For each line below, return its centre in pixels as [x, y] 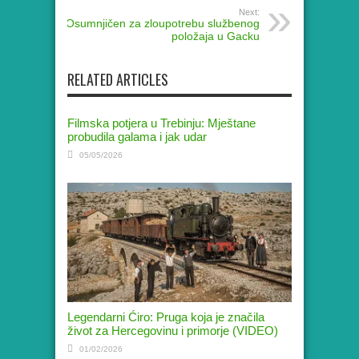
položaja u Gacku [216, 36]
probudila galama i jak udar [137, 137]
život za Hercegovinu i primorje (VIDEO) [173, 331]
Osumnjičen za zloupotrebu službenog [163, 24]
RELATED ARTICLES [118, 80]
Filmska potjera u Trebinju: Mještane [161, 123]
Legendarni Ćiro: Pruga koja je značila [166, 317]
